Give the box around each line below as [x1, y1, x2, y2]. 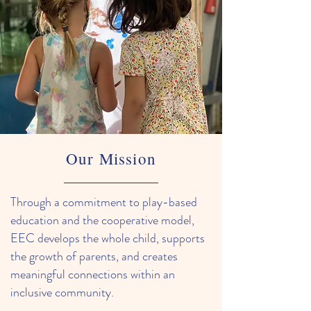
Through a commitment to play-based [10, 193, 197, 211]
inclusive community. [10, 283, 114, 301]
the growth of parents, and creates [10, 247, 178, 265]
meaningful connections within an [10, 265, 175, 283]
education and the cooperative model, [10, 211, 194, 229]
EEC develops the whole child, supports [10, 229, 205, 247]
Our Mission [66, 148, 156, 169]
